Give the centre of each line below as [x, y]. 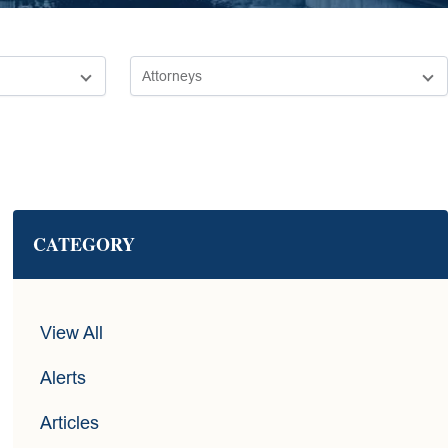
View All [72, 333]
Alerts [63, 378]
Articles [70, 423]
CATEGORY [84, 244]
